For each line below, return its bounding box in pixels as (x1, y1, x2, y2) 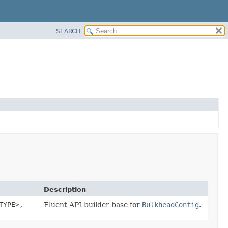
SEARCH (56, 27, 80, 35)
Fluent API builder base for (44, 200, 142, 209)
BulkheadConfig (142, 200, 199, 209)
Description (44, 185, 86, 193)
